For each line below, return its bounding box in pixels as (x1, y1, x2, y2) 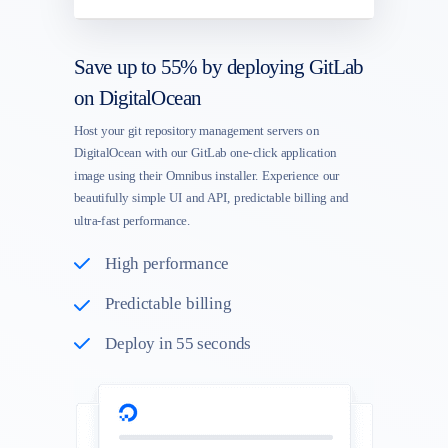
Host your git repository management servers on (74, 123, 319, 138)
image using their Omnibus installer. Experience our (74, 168, 340, 183)
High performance (105, 254, 229, 273)
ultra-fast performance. (74, 213, 191, 228)
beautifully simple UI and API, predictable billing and (74, 191, 349, 205)
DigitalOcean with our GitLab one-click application (74, 146, 337, 161)
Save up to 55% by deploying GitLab (74, 55, 364, 79)
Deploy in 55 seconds (105, 334, 251, 353)
